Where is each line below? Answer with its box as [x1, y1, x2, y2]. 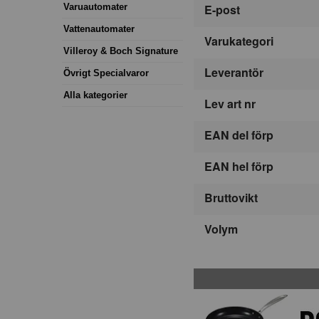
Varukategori [204, 33, 273, 50]
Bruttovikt [204, 189, 258, 206]
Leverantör [204, 64, 263, 81]
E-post [204, 1, 240, 19]
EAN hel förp [204, 158, 273, 175]
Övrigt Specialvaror [63, 67, 149, 78]
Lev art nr [204, 95, 256, 113]
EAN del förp [204, 127, 273, 144]
